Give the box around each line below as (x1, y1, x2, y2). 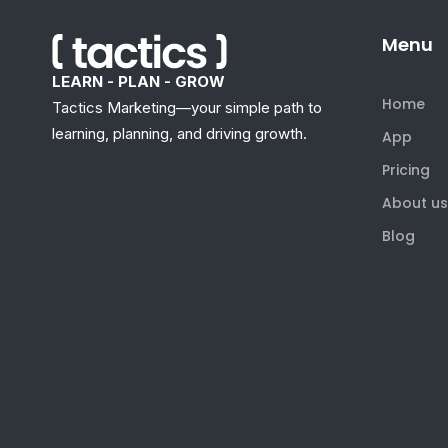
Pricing (382, 160, 430, 180)
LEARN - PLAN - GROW (52, 72, 225, 91)
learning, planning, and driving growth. (52, 124, 307, 143)
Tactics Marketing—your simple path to (52, 98, 322, 117)
